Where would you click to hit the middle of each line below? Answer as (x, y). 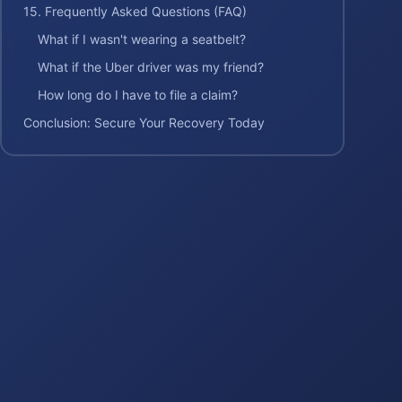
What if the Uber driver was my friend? (151, 67)
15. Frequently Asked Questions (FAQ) (135, 11)
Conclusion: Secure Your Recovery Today (144, 122)
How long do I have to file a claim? (138, 95)
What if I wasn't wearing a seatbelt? (142, 39)
